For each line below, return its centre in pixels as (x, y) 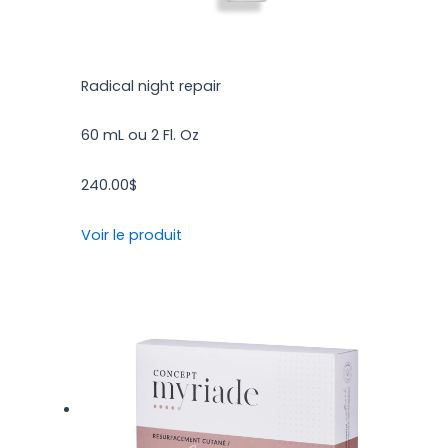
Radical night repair (151, 85)
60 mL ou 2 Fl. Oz (140, 135)
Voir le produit (132, 234)
